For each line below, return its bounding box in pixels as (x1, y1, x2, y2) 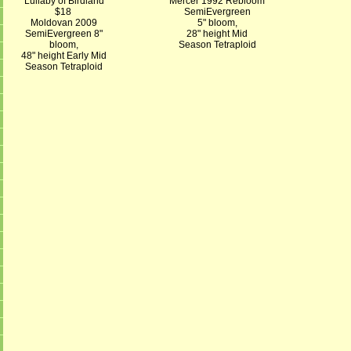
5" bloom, (197, 17, 237, 28)
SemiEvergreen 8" (25, 28, 103, 39)
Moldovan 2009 (31, 17, 97, 28)
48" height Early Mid (21, 50, 107, 61)
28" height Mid (186, 28, 248, 39)
